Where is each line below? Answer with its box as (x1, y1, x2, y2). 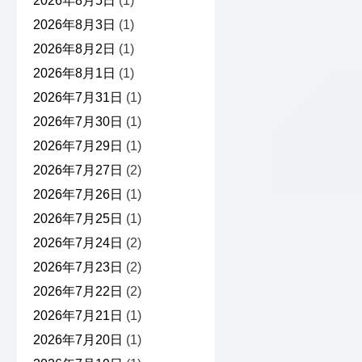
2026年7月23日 (32, 260, 123, 275)
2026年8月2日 (32, 42, 116, 57)
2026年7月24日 (32, 236, 123, 250)
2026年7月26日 (32, 187, 123, 202)
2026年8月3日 (32, 18, 116, 32)
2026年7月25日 (32, 212, 123, 226)
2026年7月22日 (32, 284, 123, 299)
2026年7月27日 (32, 163, 123, 178)
